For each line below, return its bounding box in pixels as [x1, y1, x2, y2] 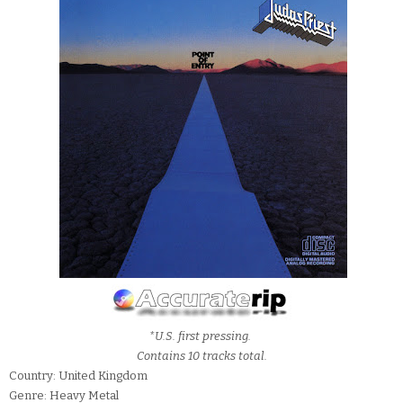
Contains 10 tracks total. [136, 349, 267, 363]
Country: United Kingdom [9, 369, 148, 383]
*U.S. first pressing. [149, 329, 254, 344]
